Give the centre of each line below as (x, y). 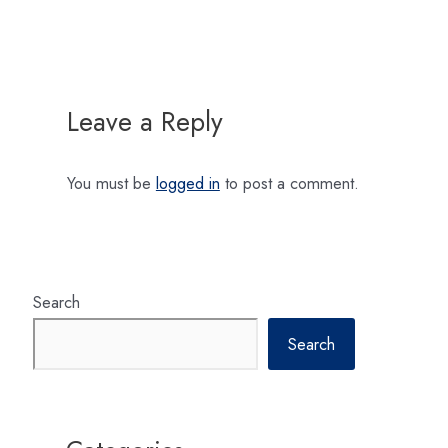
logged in (187, 182)
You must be (111, 182)
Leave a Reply (144, 122)
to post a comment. (289, 182)
